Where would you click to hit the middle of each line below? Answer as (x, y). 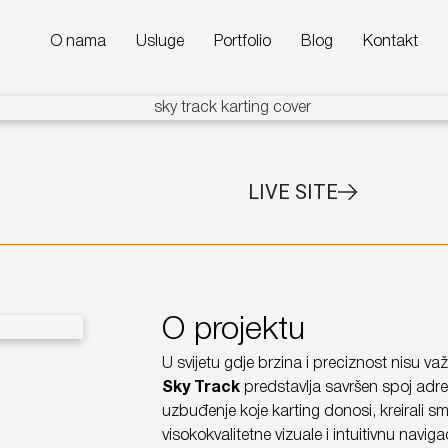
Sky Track (200, 388)
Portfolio (243, 42)
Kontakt (391, 42)
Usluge (160, 42)
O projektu (233, 330)
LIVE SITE (292, 192)
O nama (78, 42)
